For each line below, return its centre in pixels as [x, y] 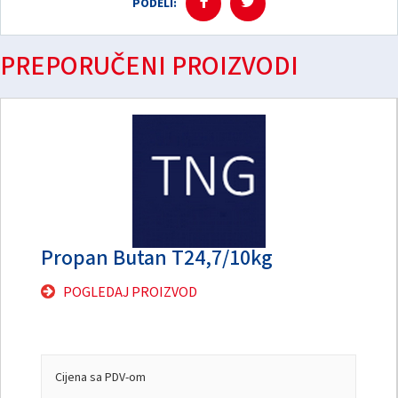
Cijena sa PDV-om [100, 377]
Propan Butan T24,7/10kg [157, 258]
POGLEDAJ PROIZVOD [130, 292]
